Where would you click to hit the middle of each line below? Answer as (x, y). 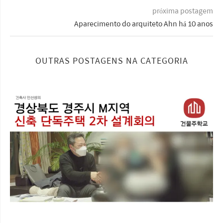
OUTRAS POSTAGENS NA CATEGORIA (111, 61)
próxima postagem (183, 11)
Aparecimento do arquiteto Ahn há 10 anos (144, 24)
